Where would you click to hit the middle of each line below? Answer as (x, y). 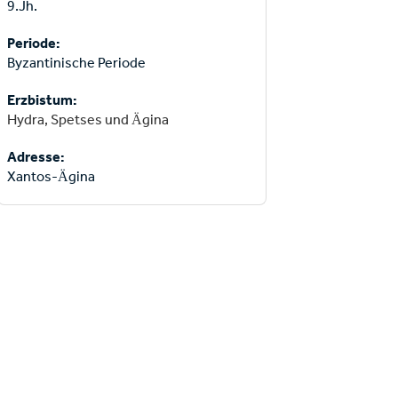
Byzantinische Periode (76, 63)
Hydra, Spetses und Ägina (88, 119)
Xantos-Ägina (51, 176)
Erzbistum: (43, 100)
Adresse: (36, 157)
